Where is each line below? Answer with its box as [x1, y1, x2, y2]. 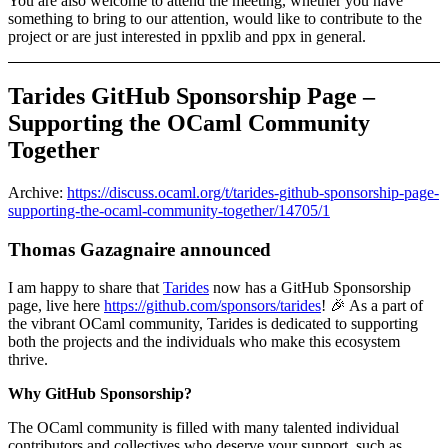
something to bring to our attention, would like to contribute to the [8, 10, 422, 28]
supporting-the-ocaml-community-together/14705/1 [8, 201, 330, 219]
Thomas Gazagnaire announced [8, 238, 271, 260]
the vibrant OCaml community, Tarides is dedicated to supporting [8, 315, 418, 333]
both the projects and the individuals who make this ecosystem [8, 333, 400, 351]
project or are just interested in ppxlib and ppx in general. [8, 28, 366, 46]
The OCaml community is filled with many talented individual [8, 419, 399, 437]
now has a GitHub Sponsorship [209, 279, 411, 297]
